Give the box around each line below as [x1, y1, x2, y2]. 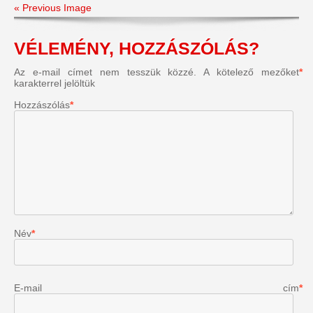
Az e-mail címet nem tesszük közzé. [14, 66, 197, 78]
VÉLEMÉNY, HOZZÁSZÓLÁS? [14, 38, 259, 58]
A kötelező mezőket [203, 66, 299, 78]
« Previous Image [14, 1, 92, 13]
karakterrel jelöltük [14, 77, 95, 89]
